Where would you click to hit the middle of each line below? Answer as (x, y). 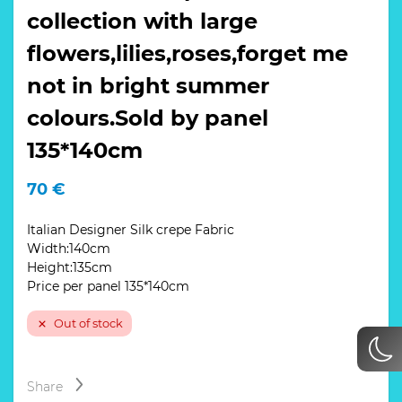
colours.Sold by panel (148, 118)
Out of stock (88, 324)
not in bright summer (148, 86)
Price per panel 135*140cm (108, 287)
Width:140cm (69, 249)
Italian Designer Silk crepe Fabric (131, 230)
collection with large (142, 22)
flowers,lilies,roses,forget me (188, 54)
